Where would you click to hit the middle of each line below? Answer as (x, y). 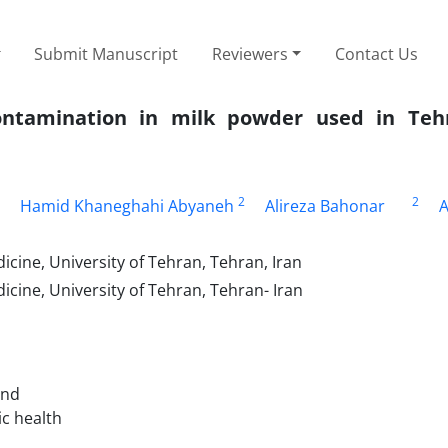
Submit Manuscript (106, 53)
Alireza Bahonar (324, 205)
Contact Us (377, 53)
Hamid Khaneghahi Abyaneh (126, 205)
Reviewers (249, 53)
